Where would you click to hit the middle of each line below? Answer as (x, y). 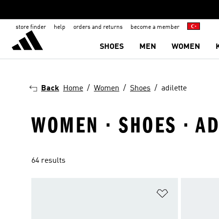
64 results (48, 161)
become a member (155, 27)
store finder (31, 27)
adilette (174, 88)
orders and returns (98, 27)
